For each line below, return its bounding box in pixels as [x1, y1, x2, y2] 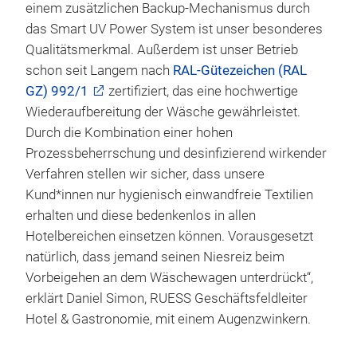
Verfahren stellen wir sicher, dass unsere [25, 167, 265, 182]
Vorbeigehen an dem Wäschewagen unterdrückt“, [25, 270, 313, 286]
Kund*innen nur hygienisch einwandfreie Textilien [25, 187, 313, 203]
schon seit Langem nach [25, 63, 173, 79]
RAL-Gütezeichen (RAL [173, 63, 307, 79]
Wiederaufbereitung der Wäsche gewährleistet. [25, 104, 300, 120]
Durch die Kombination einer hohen [25, 125, 233, 141]
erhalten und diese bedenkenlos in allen [25, 208, 256, 224]
